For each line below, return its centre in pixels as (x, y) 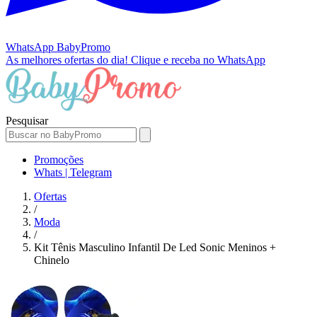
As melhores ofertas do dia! (68, 59)
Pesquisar (27, 120)
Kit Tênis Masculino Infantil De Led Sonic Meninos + (155, 247)
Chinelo (52, 260)
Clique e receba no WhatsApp (198, 59)
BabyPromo (83, 47)
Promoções (59, 159)
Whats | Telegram (73, 172)
